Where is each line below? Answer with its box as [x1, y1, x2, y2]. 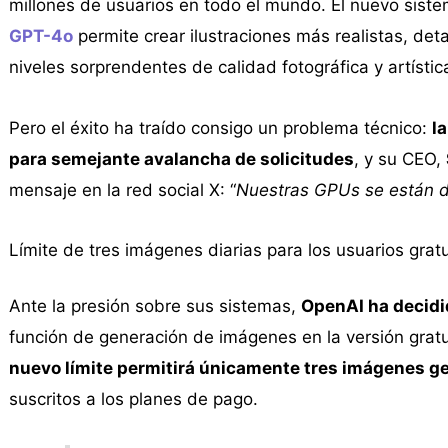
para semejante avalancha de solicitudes [8, 148, 354, 169]
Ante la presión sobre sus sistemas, [8, 296, 301, 317]
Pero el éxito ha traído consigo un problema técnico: [8, 117, 432, 138]
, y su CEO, [353, 148, 446, 169]
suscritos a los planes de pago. [8, 389, 258, 410]
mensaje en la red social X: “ [8, 179, 236, 200]
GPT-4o [8, 25, 73, 46]
